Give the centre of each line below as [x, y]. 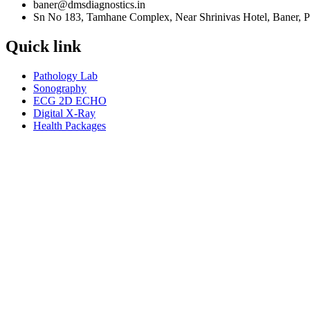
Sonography [60, 88]
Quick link [43, 47]
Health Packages [70, 126]
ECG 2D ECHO [70, 101]
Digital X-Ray [64, 113]
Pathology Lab [65, 76]
